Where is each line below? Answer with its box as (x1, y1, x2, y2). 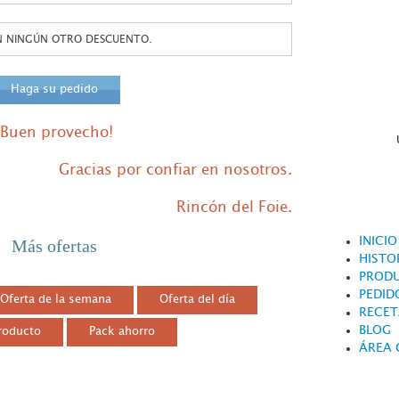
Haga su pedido (10, 83, 98, 95)
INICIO (358, 235, 397, 248)
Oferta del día (159, 293, 235, 305)
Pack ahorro (89, 325, 156, 338)
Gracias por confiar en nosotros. (58, 161, 292, 177)
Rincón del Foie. (175, 199, 292, 215)
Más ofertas (11, 235, 97, 256)
